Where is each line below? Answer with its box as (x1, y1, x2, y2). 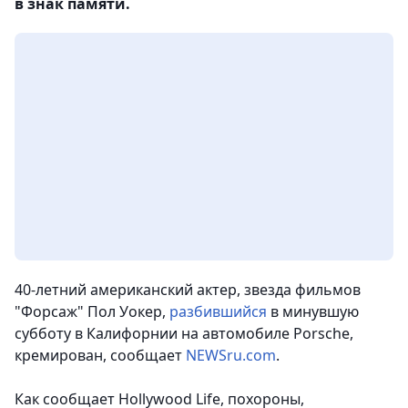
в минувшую (267, 301, 359, 321)
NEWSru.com (186, 345, 276, 365)
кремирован (15, 345, 103, 365)
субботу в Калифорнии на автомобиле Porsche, (15, 323, 353, 343)
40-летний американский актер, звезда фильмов (15, 280, 361, 300)
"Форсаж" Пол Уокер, (15, 301, 169, 321)
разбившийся (169, 301, 267, 321)
